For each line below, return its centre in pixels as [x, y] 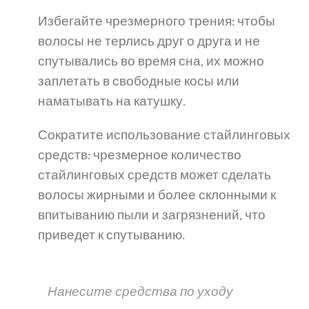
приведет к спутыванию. [111, 235]
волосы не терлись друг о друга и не [149, 41]
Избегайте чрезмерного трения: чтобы [157, 21]
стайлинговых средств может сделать [154, 175]
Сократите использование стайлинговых [164, 135]
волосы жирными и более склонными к [157, 195]
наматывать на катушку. [112, 101]
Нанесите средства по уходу [140, 292]
